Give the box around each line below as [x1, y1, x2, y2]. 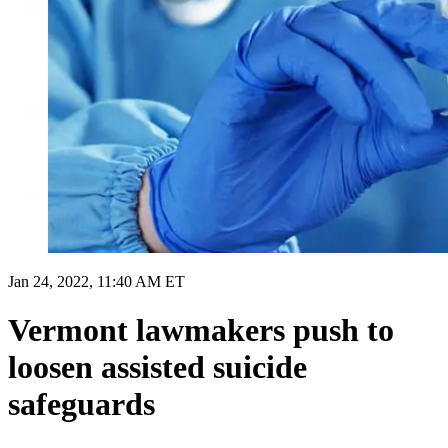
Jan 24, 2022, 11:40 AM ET [8, 272, 185, 290]
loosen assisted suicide [8, 349, 307, 386]
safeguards [8, 386, 155, 423]
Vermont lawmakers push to [8, 312, 394, 349]
